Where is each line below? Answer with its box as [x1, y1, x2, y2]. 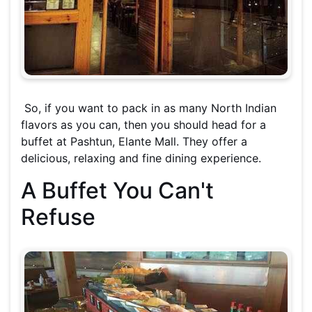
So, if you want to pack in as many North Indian [21, 101, 276, 116]
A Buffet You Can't [21, 177, 214, 205]
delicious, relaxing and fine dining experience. [21, 151, 261, 166]
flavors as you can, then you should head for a [21, 118, 266, 132]
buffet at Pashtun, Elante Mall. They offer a [21, 134, 247, 149]
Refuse [21, 203, 95, 231]
